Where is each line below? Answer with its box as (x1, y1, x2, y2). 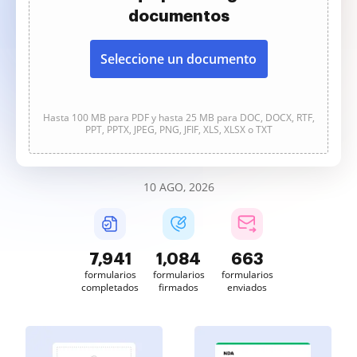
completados (81, 280, 139, 294)
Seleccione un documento (100, 50, 257, 68)
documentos (127, 8, 229, 24)
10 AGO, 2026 (143, 179, 214, 194)
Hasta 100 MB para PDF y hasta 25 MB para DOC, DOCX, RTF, (42, 111, 315, 124)
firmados (159, 280, 198, 294)
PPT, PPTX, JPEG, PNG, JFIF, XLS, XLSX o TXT (84, 123, 273, 136)
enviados (227, 280, 267, 294)
